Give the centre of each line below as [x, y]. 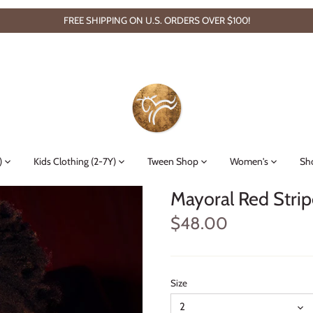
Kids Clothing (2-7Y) [75, 161]
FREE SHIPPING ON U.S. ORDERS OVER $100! [156, 20]
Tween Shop [173, 161]
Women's [249, 161]
